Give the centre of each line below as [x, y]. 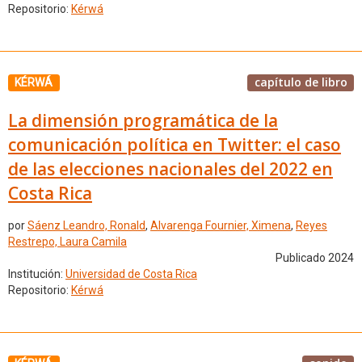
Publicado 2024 [315, 258]
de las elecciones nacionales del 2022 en [170, 168]
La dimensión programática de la [143, 120]
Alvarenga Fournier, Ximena [221, 226]
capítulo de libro [301, 82]
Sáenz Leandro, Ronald [86, 226]
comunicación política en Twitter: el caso [175, 144]
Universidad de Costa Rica [131, 274]
